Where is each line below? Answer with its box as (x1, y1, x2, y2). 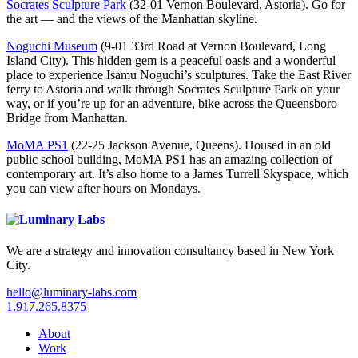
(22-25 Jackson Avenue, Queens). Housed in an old (68, 137, 331, 152)
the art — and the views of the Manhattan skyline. (6, 11, 257, 26)
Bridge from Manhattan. (6, 110, 128, 125)
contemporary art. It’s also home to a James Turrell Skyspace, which (6, 166, 348, 181)
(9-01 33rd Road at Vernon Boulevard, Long (97, 38, 326, 53)
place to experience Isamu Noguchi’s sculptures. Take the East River (6, 67, 351, 82)
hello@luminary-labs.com (6, 285, 137, 300)
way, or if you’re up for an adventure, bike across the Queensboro (6, 96, 337, 110)
